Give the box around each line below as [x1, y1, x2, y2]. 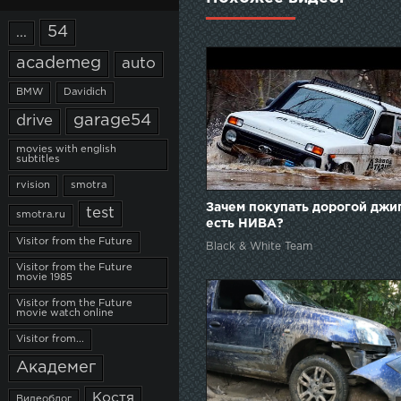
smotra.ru [16, 210, 65, 219]
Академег [16, 361, 96, 375]
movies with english [16, 145, 116, 154]
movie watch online [16, 309, 114, 318]
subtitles [16, 155, 60, 164]
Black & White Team [206, 241, 312, 252]
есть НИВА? [206, 218, 284, 229]
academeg [16, 56, 101, 71]
